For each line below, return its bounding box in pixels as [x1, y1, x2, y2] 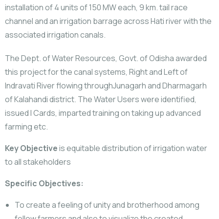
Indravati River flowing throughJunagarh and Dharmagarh [5, 80, 207, 91]
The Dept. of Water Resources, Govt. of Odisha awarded [5, 53, 207, 64]
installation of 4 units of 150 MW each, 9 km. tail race [5, 2, 188, 13]
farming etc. [5, 121, 48, 132]
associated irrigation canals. [5, 29, 106, 40]
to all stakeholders [5, 156, 71, 167]
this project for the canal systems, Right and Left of [5, 66, 188, 77]
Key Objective [5, 143, 58, 153]
